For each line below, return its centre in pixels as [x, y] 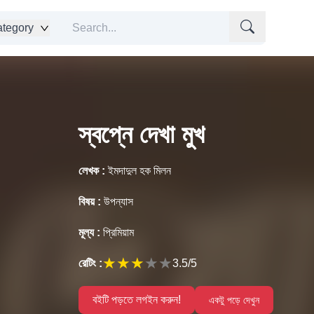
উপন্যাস [118, 202]
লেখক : [92, 171]
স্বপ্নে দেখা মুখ [142, 134]
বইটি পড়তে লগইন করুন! [137, 300]
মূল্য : [89, 232]
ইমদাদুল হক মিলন [139, 171]
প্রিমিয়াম [118, 232]
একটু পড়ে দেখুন [234, 300]
